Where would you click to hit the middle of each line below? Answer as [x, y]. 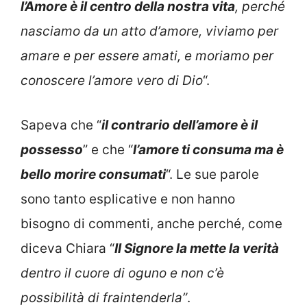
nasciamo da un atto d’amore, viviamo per [149, 32]
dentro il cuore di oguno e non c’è [122, 273]
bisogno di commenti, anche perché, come [151, 223]
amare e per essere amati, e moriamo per [147, 56]
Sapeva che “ [61, 125]
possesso [52, 149]
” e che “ [108, 149]
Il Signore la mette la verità [197, 248]
